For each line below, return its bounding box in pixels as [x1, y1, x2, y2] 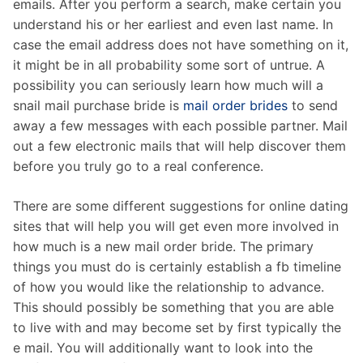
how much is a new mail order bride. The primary [13, 237, 314, 254]
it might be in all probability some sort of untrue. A [13, 56, 325, 73]
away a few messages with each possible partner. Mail [13, 117, 348, 134]
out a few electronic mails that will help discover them [13, 137, 346, 154]
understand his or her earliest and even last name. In [13, 15, 333, 32]
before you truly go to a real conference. [13, 157, 263, 174]
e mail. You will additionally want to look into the [13, 339, 313, 356]
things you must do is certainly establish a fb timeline [13, 258, 341, 275]
